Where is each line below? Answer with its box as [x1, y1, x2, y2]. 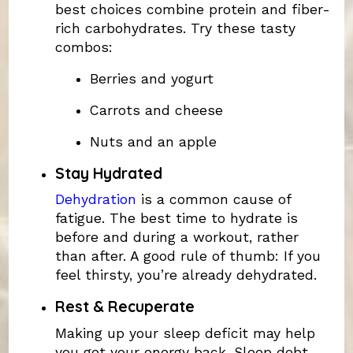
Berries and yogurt [89, 70, 214, 87]
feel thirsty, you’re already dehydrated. [54, 267, 317, 284]
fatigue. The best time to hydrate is [54, 210, 298, 227]
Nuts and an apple [89, 133, 217, 150]
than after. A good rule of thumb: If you [54, 248, 321, 265]
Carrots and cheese [89, 102, 223, 118]
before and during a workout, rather [54, 229, 299, 246]
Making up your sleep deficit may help [54, 325, 315, 341]
